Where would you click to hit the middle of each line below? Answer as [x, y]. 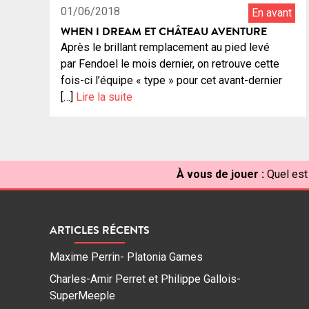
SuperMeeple [82, 296]
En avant [272, 13]
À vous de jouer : [220, 175]
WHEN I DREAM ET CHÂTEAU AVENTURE [164, 31]
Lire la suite [104, 97]
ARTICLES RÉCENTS [100, 230]
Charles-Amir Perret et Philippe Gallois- [145, 279]
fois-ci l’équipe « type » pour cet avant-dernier [171, 81]
